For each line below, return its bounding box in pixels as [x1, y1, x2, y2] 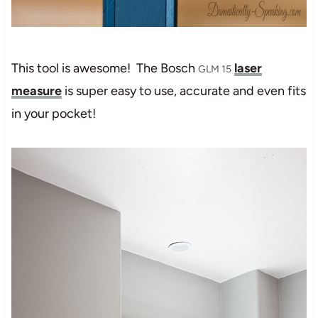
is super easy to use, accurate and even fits [61, 82, 306, 99]
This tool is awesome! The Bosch [11, 60, 198, 76]
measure [11, 82, 62, 99]
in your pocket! [11, 105, 96, 121]
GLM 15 [197, 62, 231, 75]
